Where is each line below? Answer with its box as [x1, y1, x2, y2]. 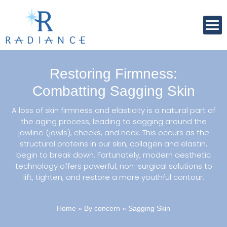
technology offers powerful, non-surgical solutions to [15, 161, 212, 172]
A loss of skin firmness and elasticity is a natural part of [12, 105, 215, 116]
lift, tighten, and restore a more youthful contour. [23, 172, 204, 183]
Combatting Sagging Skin [32, 83, 195, 99]
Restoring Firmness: [50, 66, 177, 82]
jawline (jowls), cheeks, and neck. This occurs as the [18, 127, 209, 138]
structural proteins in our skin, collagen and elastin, [20, 138, 207, 149]
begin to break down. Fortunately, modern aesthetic [16, 149, 211, 161]
